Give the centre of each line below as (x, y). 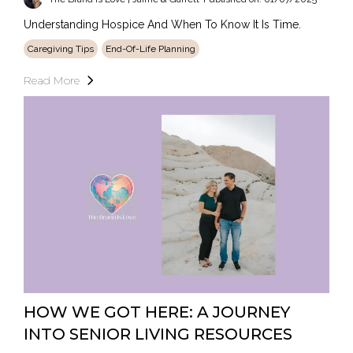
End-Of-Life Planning (150, 49)
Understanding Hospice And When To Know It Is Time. (162, 25)
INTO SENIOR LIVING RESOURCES (158, 334)
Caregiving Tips (61, 49)
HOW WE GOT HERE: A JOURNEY (157, 312)
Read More (52, 81)
